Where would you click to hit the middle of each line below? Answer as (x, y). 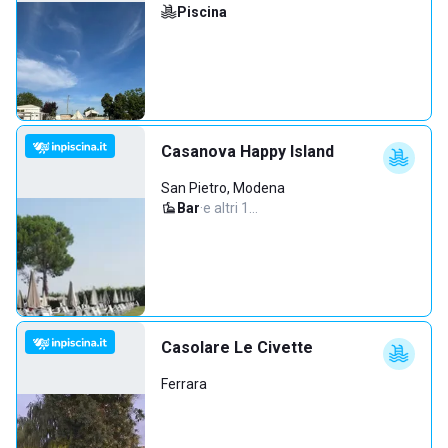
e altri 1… (230, 208)
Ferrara (184, 384)
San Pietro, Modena (223, 188)
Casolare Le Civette (237, 347)
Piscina (202, 12)
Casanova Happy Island (247, 151)
